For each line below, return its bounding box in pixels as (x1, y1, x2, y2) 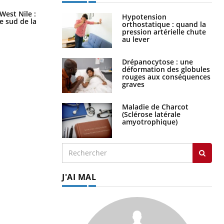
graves (122, 79, 144, 89)
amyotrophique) (122, 116, 177, 126)
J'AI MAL (62, 171, 96, 182)
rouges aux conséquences (122, 71, 210, 81)
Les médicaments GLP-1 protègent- (62, 6, 182, 16)
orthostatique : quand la (122, 19, 206, 29)
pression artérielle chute (122, 26, 206, 36)
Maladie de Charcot (122, 101, 188, 111)
